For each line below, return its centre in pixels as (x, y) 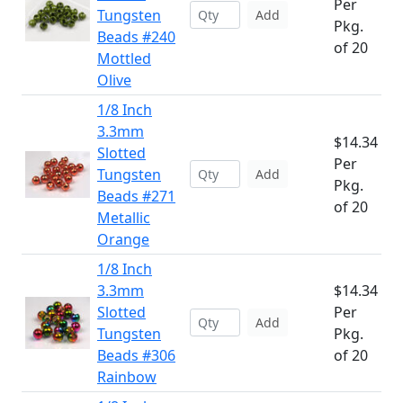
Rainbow (127, 377)
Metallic (124, 218)
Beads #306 (136, 355)
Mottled (124, 58)
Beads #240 (136, 37)
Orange (123, 239)
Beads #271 (136, 196)
